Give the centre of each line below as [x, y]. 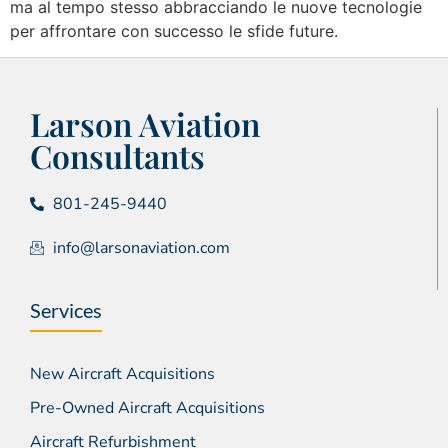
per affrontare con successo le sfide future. [174, 30]
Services [66, 310]
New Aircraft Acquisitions [122, 374]
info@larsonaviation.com [141, 248]
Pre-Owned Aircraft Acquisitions [147, 408]
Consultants [117, 156]
